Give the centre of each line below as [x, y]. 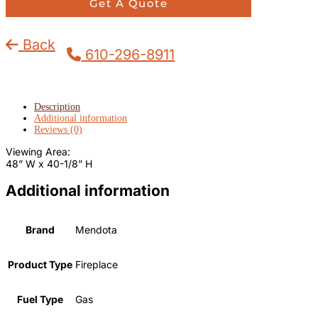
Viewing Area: [38, 151]
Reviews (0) [58, 129]
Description [57, 106]
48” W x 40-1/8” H [49, 163]
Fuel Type [40, 300]
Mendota [96, 230]
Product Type [40, 265]
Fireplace [97, 265]
